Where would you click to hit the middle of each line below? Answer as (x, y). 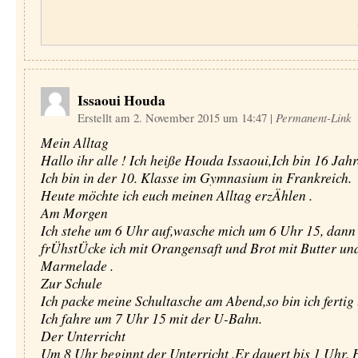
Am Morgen (74, 213)
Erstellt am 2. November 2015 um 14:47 (173, 117)
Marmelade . (77, 265)
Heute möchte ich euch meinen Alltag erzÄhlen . (176, 195)
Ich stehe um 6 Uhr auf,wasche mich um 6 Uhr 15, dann (198, 230)
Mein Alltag (74, 142)
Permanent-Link (313, 117)
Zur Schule (71, 283)
